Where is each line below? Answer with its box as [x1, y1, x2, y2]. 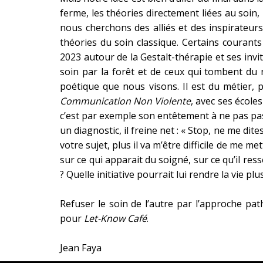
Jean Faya [60, 241, 102, 255]
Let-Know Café [84, 212, 147, 225]
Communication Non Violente [60, 95, 191, 108]
